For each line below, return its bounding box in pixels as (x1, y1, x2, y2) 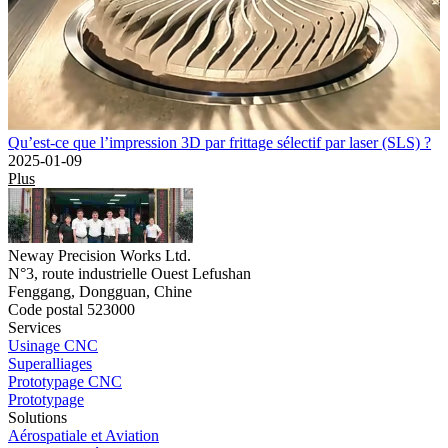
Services (8, 318, 61, 336)
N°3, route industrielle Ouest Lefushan (8, 264, 251, 282)
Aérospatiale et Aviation (8, 426, 159, 444)
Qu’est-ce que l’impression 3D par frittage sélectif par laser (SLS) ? (8, 133, 431, 151)
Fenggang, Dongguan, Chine (8, 282, 192, 300)
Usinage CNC (8, 336, 98, 354)
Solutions (8, 408, 67, 426)
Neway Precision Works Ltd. (8, 246, 191, 264)
